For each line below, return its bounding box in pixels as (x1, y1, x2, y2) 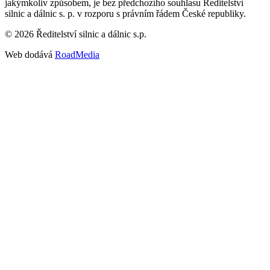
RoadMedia (55, 49, 99, 60)
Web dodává (5, 49, 55, 60)
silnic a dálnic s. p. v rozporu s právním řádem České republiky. (5, 8, 246, 19)
